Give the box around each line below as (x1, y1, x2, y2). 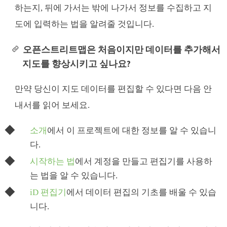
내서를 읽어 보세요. (15, 100, 90, 110)
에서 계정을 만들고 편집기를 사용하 (75, 157, 213, 167)
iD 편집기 (30, 187, 67, 198)
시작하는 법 (30, 157, 75, 167)
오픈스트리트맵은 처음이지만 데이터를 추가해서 (23, 44, 221, 56)
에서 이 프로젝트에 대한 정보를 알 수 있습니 (47, 126, 217, 136)
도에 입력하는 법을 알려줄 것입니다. (15, 19, 155, 29)
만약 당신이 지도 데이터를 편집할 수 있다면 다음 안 (15, 84, 212, 94)
